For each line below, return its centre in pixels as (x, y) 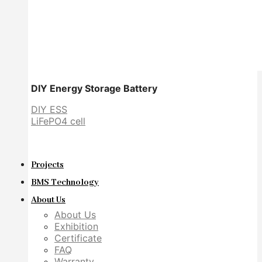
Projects (47, 165)
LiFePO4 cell (58, 121)
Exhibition (76, 226)
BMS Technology (65, 182)
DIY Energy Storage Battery (94, 88)
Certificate (78, 238)
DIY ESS (49, 109)
